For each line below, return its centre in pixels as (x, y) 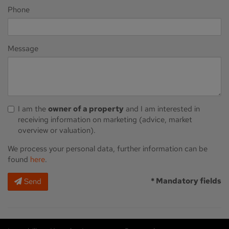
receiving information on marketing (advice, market (105, 119)
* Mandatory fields (186, 181)
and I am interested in (162, 109)
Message (23, 48)
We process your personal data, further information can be (108, 148)
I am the (33, 109)
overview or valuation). (57, 130)
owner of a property (86, 109)
